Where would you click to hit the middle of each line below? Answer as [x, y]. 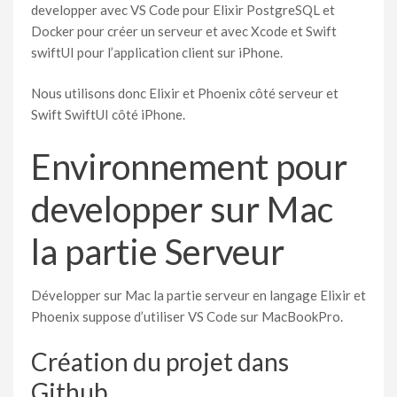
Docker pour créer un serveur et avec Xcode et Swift [184, 31]
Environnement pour [189, 166]
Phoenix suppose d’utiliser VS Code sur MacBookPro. [187, 316]
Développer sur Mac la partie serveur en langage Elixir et [198, 295]
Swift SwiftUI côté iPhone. [108, 114]
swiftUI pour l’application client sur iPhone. [157, 52]
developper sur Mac [182, 209]
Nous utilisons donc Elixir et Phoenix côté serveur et [185, 93]
